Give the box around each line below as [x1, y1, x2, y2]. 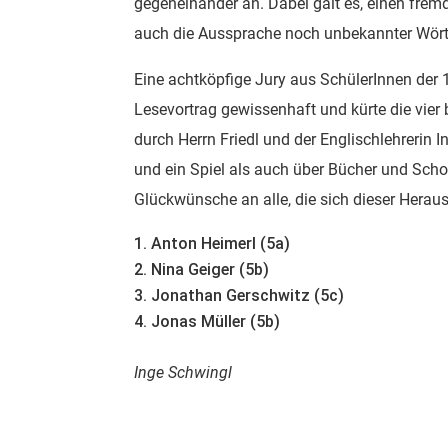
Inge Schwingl [134, 363, 233, 382]
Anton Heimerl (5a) [151, 234, 291, 253]
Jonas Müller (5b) [151, 312, 281, 331]
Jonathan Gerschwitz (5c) [151, 286, 345, 305]
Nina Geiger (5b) [151, 260, 270, 279]
